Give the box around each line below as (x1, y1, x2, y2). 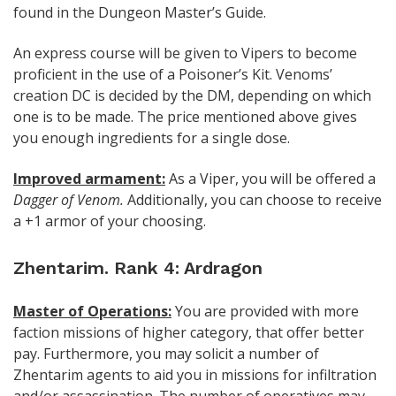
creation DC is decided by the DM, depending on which (13, 85, 371, 105)
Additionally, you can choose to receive (124, 189, 382, 209)
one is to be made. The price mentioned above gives (13, 106, 357, 126)
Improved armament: (13, 168, 165, 188)
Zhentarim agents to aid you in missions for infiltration (13, 364, 377, 385)
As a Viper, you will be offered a (165, 168, 376, 188)
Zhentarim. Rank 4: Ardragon (13, 256, 263, 278)
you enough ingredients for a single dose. (13, 127, 290, 148)
